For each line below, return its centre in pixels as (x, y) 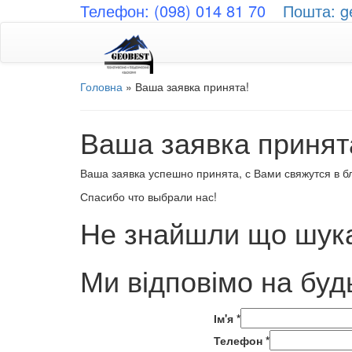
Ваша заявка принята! (192, 86)
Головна (101, 86)
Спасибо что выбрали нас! (148, 196)
